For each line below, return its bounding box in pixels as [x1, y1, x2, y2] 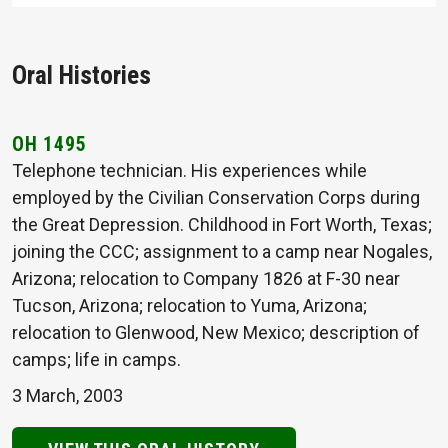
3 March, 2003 [12, 384, 123, 406]
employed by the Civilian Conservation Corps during [12, 186, 420, 208]
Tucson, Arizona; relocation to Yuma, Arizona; [12, 294, 367, 316]
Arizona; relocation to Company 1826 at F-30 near [12, 267, 400, 289]
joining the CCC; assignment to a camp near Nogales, [12, 240, 432, 262]
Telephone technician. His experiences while [12, 159, 367, 181]
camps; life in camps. [12, 348, 181, 370]
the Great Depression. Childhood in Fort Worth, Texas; [12, 213, 432, 235]
